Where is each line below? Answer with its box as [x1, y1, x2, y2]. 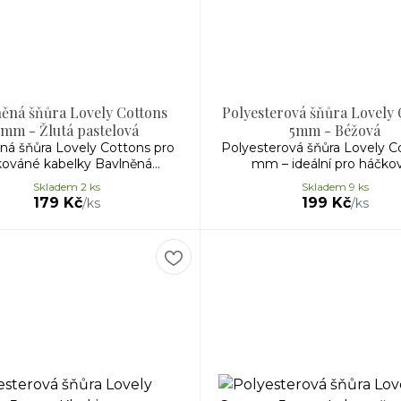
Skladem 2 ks [32, 180, 100, 193]
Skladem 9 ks [301, 180, 369, 193]
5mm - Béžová [289, 121, 380, 140]
